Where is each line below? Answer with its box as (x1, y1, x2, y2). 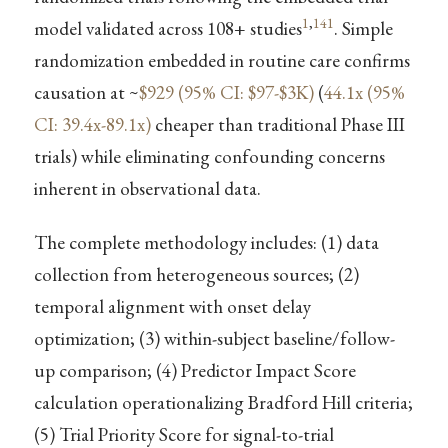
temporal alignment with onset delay (33, 293, 311, 319)
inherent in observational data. (33, 176, 261, 202)
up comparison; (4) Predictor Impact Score (33, 357, 356, 383)
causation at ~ (33, 80, 139, 106)
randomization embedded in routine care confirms (33, 48, 410, 74)
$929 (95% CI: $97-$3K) (138, 80, 314, 106)
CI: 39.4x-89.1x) (33, 112, 151, 138)
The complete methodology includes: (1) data (33, 229, 379, 255)
